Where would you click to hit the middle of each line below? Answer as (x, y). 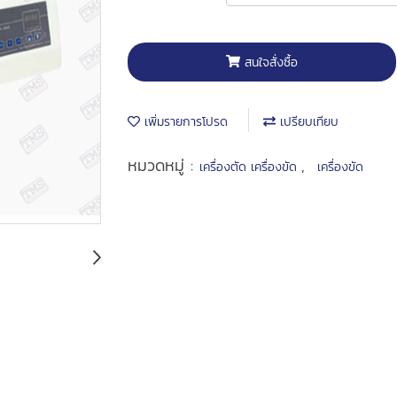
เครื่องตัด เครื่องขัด (250, 167)
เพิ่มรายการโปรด (184, 122)
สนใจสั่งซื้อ (271, 62)
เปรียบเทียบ (307, 122)
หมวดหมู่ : (163, 165)
